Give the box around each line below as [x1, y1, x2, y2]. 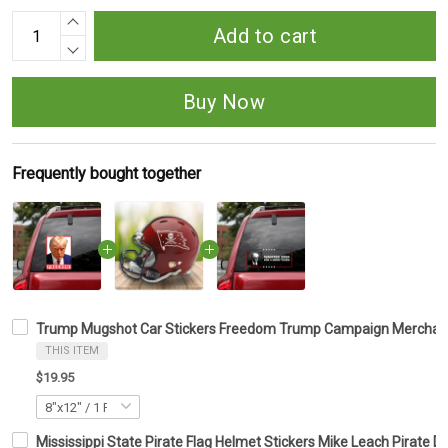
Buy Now [182, 90, 266, 115]
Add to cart [212, 24, 318, 49]
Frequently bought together [12, 164, 201, 184]
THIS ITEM [45, 344, 99, 358]
